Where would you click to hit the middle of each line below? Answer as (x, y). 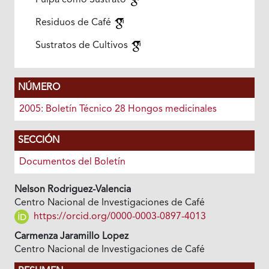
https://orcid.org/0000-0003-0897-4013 (118, 217)
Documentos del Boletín (72, 162)
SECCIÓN (38, 141)
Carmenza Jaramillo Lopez (71, 237)
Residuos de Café (74, 23)
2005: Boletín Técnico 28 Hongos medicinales (118, 110)
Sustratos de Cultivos (83, 46)
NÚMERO (39, 88)
